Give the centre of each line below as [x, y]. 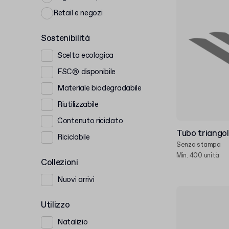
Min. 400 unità [198, 156]
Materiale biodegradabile [99, 88]
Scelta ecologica [86, 55]
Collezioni [60, 163]
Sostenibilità [65, 39]
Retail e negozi [78, 13]
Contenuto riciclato [90, 121]
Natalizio [73, 222]
